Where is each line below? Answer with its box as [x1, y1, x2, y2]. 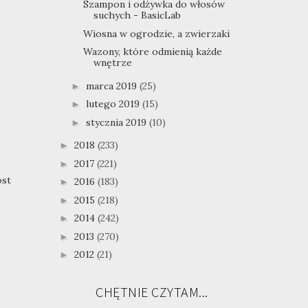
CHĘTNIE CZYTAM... [96, 283, 208, 300]
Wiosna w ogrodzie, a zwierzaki [82, 27, 230, 40]
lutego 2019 [85, 98, 142, 111]
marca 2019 [85, 79, 140, 92]
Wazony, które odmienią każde [82, 45, 222, 58]
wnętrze [93, 56, 132, 69]
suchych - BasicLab [93, 9, 181, 22]
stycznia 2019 [85, 115, 149, 129]
